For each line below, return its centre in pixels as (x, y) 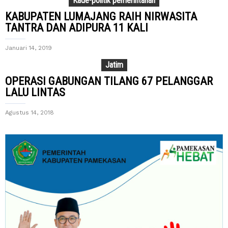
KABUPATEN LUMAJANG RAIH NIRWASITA (101, 17)
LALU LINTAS (35, 92)
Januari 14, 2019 (28, 48)
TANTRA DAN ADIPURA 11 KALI (77, 28)
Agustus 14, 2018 (30, 112)
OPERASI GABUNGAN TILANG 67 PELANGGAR (109, 81)
